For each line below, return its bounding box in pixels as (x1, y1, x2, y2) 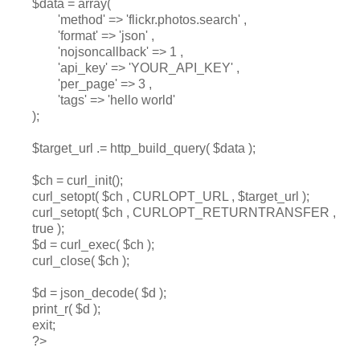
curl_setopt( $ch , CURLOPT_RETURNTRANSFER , (32, 206, 336, 220)
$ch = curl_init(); (32, 174, 123, 188)
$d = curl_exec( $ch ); (32, 238, 154, 252)
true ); (32, 222, 64, 236)
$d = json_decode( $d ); (32, 286, 166, 301)
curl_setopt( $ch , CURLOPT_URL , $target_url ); (32, 190, 309, 204)
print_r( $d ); (32, 302, 100, 317)
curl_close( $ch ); (32, 254, 129, 268)
